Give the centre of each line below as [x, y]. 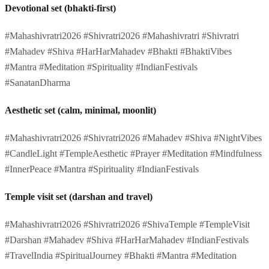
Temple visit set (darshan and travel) [79, 196]
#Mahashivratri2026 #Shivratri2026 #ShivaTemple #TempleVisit [127, 224]
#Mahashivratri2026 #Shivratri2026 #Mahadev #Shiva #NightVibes [133, 138]
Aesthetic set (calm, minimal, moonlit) [80, 110]
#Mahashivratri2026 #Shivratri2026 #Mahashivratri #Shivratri [122, 35]
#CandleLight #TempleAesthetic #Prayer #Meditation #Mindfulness [133, 153]
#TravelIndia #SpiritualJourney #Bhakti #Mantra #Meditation [121, 255]
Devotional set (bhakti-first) [60, 8]
